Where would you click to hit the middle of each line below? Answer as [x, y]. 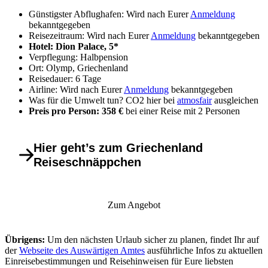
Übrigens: [25, 239]
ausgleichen [235, 100]
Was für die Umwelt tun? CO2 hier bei [103, 100]
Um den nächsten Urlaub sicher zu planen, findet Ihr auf [152, 239]
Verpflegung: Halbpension [78, 57]
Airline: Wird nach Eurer [76, 89]
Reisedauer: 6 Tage [65, 78]
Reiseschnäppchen [87, 162]
